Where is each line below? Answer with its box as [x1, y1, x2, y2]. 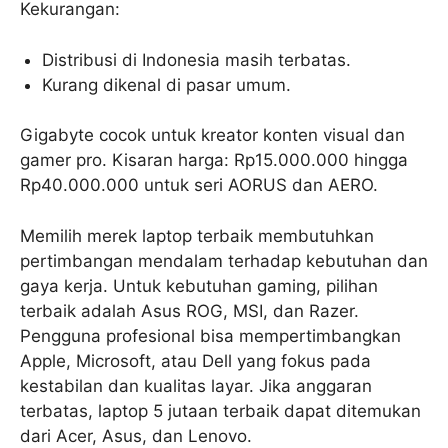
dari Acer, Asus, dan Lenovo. [20, 425, 252, 446]
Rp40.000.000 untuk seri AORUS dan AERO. [20, 175, 378, 196]
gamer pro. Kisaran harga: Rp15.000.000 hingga [20, 150, 408, 171]
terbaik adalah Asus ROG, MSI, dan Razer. [20, 300, 359, 321]
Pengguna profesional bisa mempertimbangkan [20, 325, 401, 346]
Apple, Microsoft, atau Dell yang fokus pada [20, 350, 371, 371]
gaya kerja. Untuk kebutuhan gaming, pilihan [20, 275, 378, 296]
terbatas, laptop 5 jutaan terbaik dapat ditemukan [20, 400, 421, 421]
